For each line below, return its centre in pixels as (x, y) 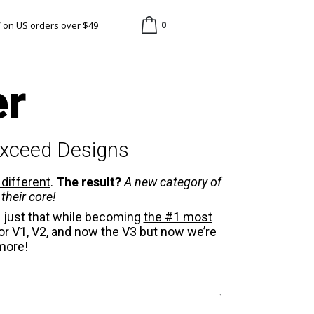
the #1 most (178, 217)
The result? (90, 182)
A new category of (172, 182)
